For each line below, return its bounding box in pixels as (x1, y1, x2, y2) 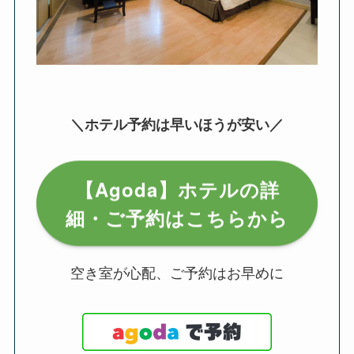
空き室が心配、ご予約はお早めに (70, 261, 284, 282)
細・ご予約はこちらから (66, 201, 288, 228)
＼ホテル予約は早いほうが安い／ (70, 113, 284, 134)
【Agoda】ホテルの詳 (74, 172, 280, 200)
